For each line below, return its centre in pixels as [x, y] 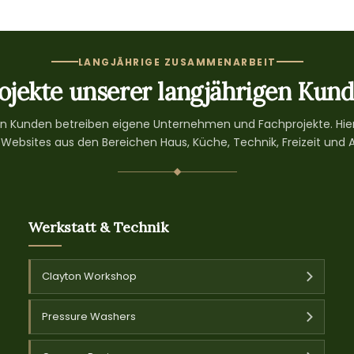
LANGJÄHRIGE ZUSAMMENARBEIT [177, 62]
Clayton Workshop [90, 276]
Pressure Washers [89, 316]
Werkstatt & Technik [99, 227]
